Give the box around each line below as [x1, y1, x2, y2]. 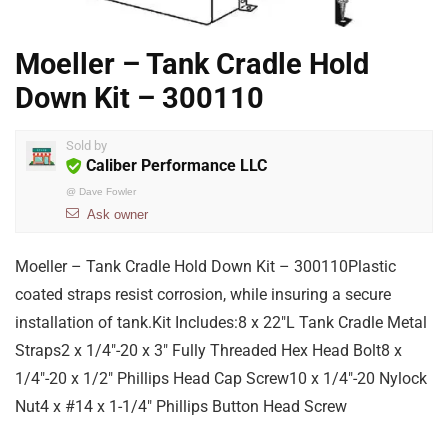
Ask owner [87, 207, 148, 222]
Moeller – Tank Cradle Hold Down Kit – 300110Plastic [15, 257, 396, 276]
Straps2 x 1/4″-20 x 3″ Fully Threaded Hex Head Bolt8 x [15, 341, 402, 360]
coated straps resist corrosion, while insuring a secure [15, 285, 391, 304]
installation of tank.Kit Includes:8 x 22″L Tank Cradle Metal [15, 313, 427, 332]
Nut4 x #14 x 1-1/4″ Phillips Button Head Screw [15, 397, 347, 416]
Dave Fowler [79, 186, 136, 197]
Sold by [66, 138, 107, 153]
